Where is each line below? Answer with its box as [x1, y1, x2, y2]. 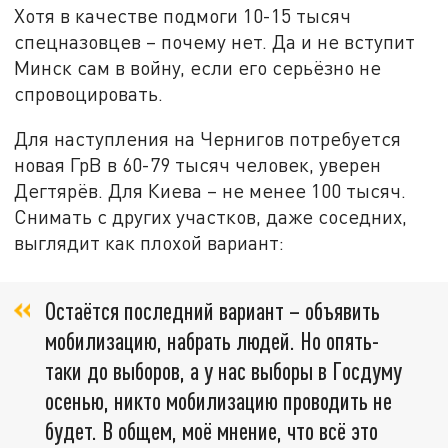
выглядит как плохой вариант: [14, 231, 285, 255]
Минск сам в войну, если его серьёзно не [14, 55, 382, 79]
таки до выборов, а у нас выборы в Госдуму [45, 355, 402, 385]
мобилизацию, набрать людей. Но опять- [45, 325, 379, 355]
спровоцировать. [14, 81, 164, 105]
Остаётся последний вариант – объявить [45, 295, 380, 325]
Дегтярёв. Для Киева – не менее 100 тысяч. [14, 179, 407, 203]
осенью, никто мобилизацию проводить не [45, 385, 392, 415]
